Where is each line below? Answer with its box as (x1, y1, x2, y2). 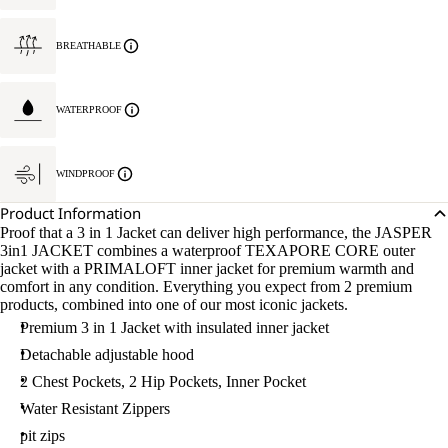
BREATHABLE (56, 40, 121, 52)
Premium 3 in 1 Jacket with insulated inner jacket (20, 319, 329, 337)
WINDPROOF (56, 168, 115, 180)
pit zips (20, 427, 65, 445)
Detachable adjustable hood (20, 346, 194, 364)
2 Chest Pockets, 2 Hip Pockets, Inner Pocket (20, 373, 306, 391)
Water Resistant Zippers (20, 400, 170, 418)
